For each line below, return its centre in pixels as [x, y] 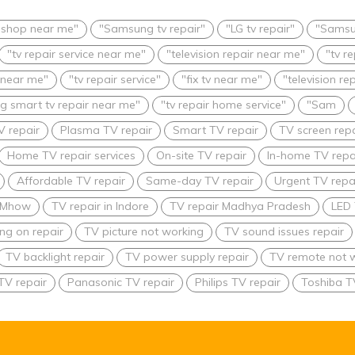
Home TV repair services [71, 155]
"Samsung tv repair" [152, 29]
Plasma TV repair [106, 130]
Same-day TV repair [200, 181]
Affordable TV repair [71, 181]
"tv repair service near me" [76, 54]
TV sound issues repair [284, 231]
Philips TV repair [238, 282]
